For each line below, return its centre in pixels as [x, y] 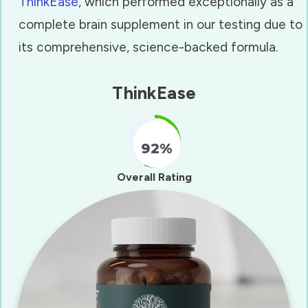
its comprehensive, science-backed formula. [148, 47]
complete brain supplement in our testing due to [161, 24]
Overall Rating [154, 177]
